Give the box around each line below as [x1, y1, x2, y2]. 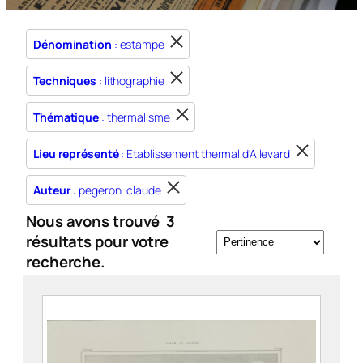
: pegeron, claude [70, 182, 161, 198]
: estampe [111, 36, 164, 52]
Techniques [33, 73, 96, 88]
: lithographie [96, 73, 164, 88]
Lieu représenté [33, 146, 119, 161]
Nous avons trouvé [26, 211, 164, 232]
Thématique [33, 109, 99, 125]
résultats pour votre [26, 231, 169, 252]
